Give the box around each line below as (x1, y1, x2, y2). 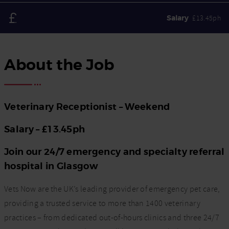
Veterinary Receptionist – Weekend (4, 101, 170, 112)
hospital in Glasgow (4, 160, 99, 172)
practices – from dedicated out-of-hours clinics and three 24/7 (4, 213, 219, 223)
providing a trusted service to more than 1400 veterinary (4, 198, 200, 209)
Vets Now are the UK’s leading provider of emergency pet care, (4, 184, 220, 194)
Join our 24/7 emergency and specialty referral (4, 146, 225, 157)
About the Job (4, 55, 114, 75)
